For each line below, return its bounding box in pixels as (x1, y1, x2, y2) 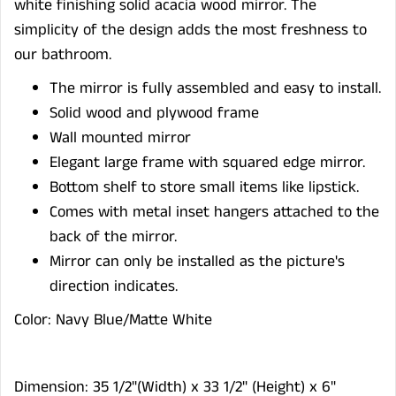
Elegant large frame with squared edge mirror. (49, 150, 365, 174)
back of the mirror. (49, 225, 177, 248)
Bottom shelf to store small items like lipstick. (49, 175, 359, 199)
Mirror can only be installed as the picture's (49, 249, 345, 273)
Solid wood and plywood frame (49, 101, 259, 125)
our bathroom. (14, 42, 111, 66)
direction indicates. (49, 274, 178, 298)
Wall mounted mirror (49, 126, 191, 149)
